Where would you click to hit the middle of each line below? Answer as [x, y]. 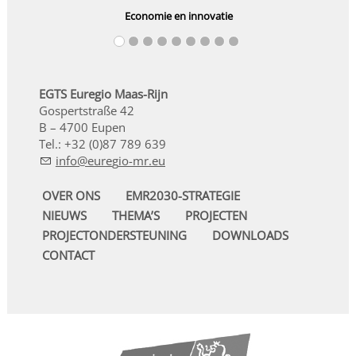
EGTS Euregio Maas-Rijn [103, 93]
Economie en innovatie [178, 15]
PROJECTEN [216, 215]
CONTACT [68, 255]
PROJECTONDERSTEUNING [114, 235]
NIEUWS [64, 215]
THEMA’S [135, 215]
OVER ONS [71, 195]
